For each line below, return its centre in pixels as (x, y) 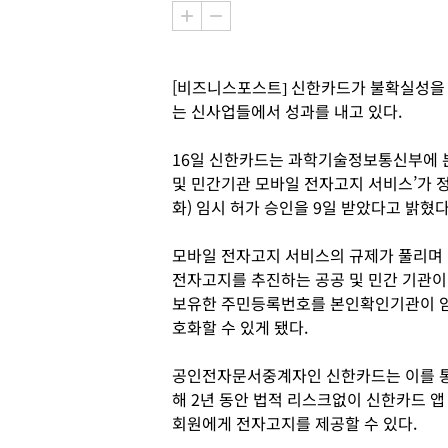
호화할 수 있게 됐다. (240, 327)
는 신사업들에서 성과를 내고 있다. (293, 111)
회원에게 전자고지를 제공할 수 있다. (294, 423)
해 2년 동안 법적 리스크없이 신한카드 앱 (308, 399)
